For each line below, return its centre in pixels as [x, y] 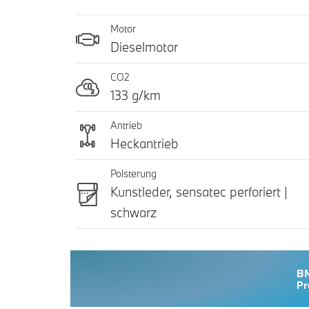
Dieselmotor [144, 47]
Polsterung [133, 174]
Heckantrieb [144, 144]
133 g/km [136, 96]
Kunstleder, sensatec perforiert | [199, 192]
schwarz [133, 213]
